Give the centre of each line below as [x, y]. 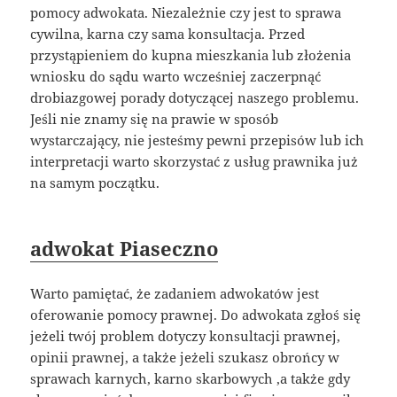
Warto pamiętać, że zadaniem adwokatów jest [175, 294]
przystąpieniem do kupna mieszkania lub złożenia [191, 55]
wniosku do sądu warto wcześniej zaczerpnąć [176, 77]
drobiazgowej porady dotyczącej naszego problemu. [195, 98]
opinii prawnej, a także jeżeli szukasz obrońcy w [185, 358]
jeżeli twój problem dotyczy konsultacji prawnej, [186, 336]
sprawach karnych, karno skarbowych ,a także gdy [191, 379]
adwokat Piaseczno [125, 249]
